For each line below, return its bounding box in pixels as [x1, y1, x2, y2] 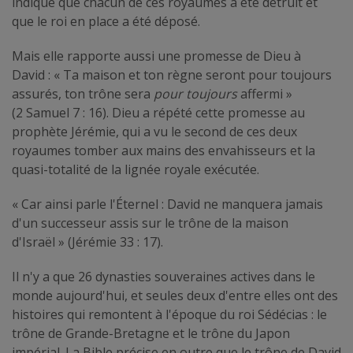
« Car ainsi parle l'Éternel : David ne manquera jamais [12, 195, 323, 213]
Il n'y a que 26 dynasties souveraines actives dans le [12, 267, 315, 285]
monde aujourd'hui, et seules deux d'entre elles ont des [12, 286, 338, 304]
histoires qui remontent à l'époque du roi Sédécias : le [12, 305, 327, 323]
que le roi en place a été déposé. [12, 12, 200, 30]
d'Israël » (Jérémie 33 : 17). [12, 232, 163, 251]
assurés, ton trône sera [12, 84, 154, 102]
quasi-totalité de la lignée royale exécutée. [12, 160, 259, 178]
